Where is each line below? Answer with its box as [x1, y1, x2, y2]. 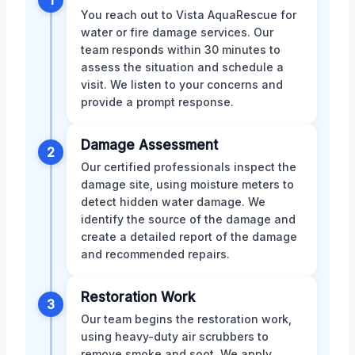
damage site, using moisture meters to [81, 177, 294, 192]
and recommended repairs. [81, 247, 230, 261]
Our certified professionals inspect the [81, 160, 296, 174]
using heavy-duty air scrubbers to [81, 330, 269, 344]
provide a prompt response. [81, 95, 234, 109]
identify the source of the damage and [81, 212, 296, 227]
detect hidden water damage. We [81, 195, 265, 209]
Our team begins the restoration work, [81, 312, 292, 326]
